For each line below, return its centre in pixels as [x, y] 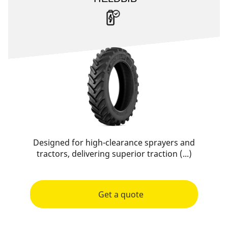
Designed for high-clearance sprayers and [114, 142]
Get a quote [121, 194]
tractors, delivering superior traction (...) [114, 154]
